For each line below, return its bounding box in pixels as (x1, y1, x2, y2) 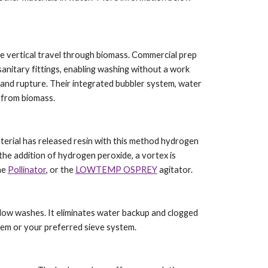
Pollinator (7, 165, 46, 175)
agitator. (157, 165, 193, 175)
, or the (45, 165, 75, 175)
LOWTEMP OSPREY (75, 165, 157, 175)
